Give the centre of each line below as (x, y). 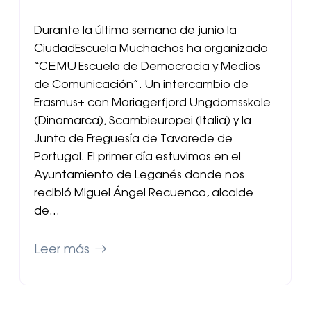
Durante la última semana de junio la (135, 32)
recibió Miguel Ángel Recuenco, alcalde (144, 194)
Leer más (62, 251)
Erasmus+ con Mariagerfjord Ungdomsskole (152, 104)
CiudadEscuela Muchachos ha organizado (151, 50)
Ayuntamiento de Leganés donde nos (139, 176)
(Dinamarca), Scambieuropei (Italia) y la (143, 122)
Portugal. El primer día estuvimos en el (137, 158)
